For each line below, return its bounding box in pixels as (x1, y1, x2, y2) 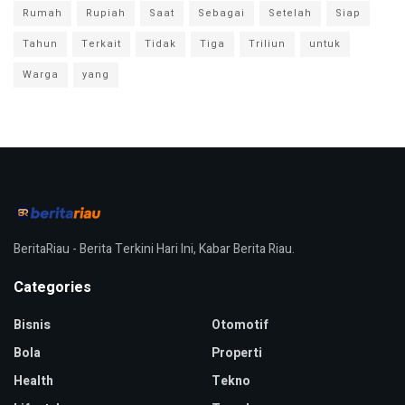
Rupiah (86, 5, 126, 22)
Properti (212, 344, 262, 363)
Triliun (249, 36, 286, 52)
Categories (14, 277, 91, 299)
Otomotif (212, 316, 268, 335)
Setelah (268, 5, 312, 22)
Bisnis (14, 316, 51, 335)
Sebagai (198, 5, 245, 22)
